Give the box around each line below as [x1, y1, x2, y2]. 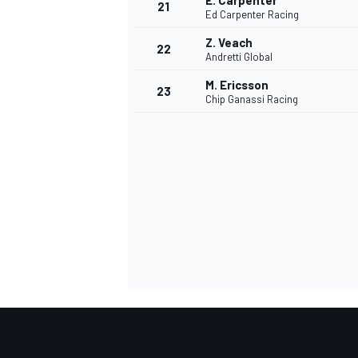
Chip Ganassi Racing [205, 93, 298, 106]
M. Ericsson [205, 78, 268, 93]
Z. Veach [205, 35, 253, 50]
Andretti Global [205, 50, 272, 64]
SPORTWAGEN [125, 181, 201, 196]
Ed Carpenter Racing [205, 8, 299, 22]
